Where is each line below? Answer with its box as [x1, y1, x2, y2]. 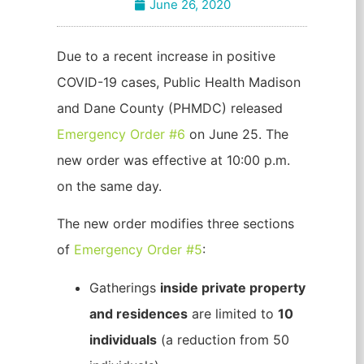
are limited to [188, 305, 278, 322]
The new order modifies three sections [57, 215, 294, 232]
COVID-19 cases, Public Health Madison [57, 74, 301, 91]
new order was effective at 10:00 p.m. [57, 152, 290, 169]
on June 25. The [185, 126, 288, 143]
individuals [89, 331, 157, 348]
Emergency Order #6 [57, 126, 185, 143]
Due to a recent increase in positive [57, 48, 275, 65]
